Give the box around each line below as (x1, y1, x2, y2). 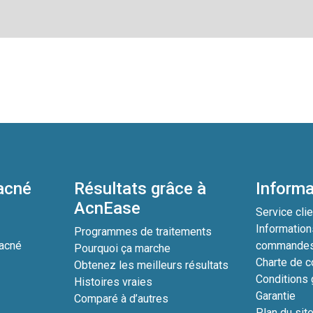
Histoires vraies (74, 275, 153, 289)
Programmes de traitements (74, 225, 212, 238)
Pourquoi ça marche (74, 242, 171, 255)
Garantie (255, 289, 296, 303)
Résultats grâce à (74, 179, 207, 198)
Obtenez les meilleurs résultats (74, 259, 229, 272)
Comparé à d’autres (74, 292, 169, 305)
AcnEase (74, 198, 141, 218)
